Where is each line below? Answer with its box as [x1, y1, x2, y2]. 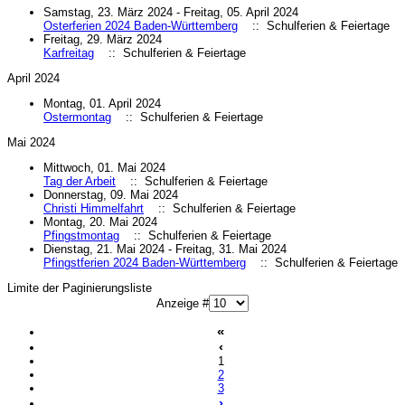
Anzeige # [156, 296, 209, 310]
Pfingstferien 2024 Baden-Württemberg [43, 255, 246, 269]
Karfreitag [43, 45, 94, 60]
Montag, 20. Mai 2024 [43, 214, 157, 229]
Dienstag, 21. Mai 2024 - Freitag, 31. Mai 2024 [43, 241, 287, 256]
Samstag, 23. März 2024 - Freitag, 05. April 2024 [43, 5, 298, 19]
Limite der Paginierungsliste [7, 280, 152, 295]
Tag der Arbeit [43, 174, 116, 188]
